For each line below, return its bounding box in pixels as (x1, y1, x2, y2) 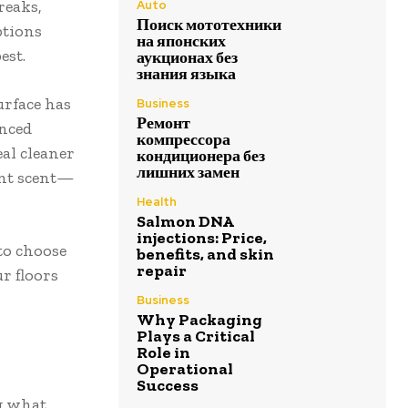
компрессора (137, 129, 230, 150)
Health (137, 194, 177, 210)
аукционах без (137, 47, 238, 68)
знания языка (137, 64, 236, 85)
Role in (137, 342, 190, 363)
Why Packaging (137, 310, 262, 331)
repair (137, 260, 187, 281)
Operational (137, 359, 233, 380)
